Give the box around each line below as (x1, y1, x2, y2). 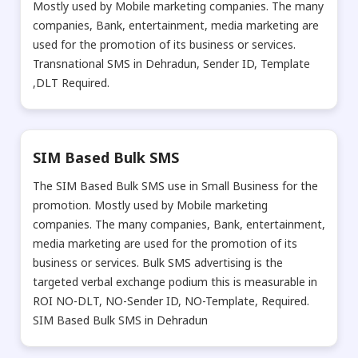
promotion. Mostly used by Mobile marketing (33, 197, 268, 213)
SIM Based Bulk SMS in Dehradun (33, 312, 208, 328)
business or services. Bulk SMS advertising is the (33, 254, 283, 270)
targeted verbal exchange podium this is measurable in (33, 273, 317, 289)
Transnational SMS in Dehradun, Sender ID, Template (33, 55, 310, 71)
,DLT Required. (33, 74, 109, 90)
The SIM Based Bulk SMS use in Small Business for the (33, 177, 318, 193)
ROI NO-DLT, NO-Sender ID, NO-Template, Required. (33, 292, 309, 308)
